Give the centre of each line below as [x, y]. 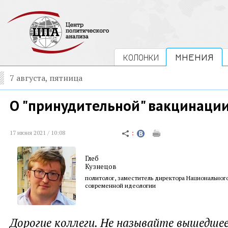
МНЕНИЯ [194, 57]
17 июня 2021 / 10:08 [37, 133]
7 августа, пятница [46, 78]
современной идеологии [120, 186]
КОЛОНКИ [141, 57]
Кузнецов [101, 166]
